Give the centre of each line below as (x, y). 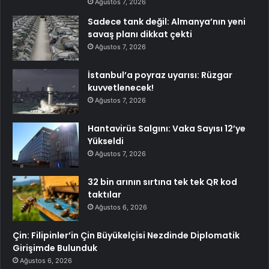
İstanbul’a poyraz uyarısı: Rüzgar (160, 75)
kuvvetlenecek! (121, 88)
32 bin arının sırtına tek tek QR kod (162, 182)
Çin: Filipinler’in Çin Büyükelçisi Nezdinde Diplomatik (126, 235)
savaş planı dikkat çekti (140, 34)
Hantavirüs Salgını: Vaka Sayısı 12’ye (167, 128)
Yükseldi (106, 141)
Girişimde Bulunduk (55, 248)
